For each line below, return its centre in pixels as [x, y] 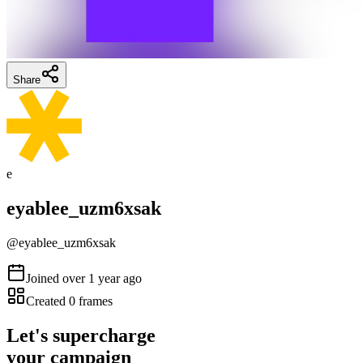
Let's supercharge [81, 335]
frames [94, 301]
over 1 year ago [102, 278]
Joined [43, 278]
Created [47, 301]
